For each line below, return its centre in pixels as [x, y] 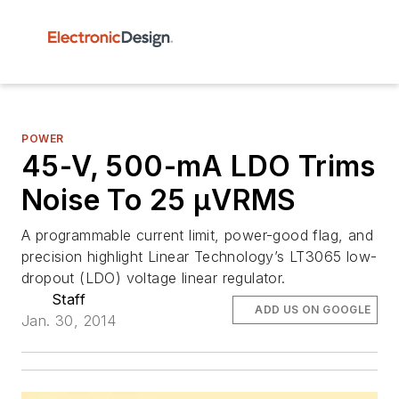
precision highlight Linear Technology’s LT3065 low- [199, 256]
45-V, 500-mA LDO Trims [199, 166]
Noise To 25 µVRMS [159, 200]
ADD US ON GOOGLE [313, 309]
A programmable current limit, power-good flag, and [197, 235]
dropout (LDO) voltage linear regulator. [154, 278]
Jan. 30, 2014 [69, 321]
